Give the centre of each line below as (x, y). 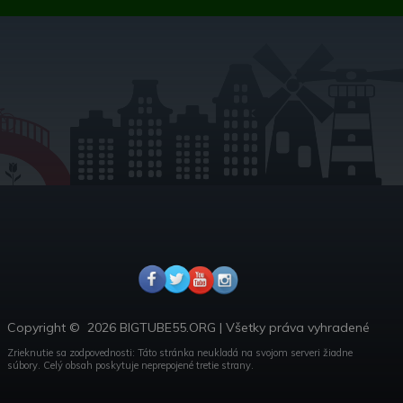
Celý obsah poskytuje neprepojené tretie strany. (148, 366)
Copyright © (47, 328)
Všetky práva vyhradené (297, 328)
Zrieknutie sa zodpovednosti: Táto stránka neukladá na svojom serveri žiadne (179, 353)
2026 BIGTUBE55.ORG (151, 328)
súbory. (25, 366)
